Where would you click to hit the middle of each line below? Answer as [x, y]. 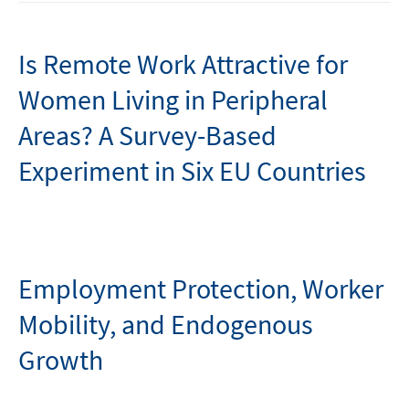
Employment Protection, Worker [201, 288]
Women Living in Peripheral [173, 100]
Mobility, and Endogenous [166, 324]
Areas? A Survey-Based [147, 135]
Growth [61, 360]
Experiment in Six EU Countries [192, 171]
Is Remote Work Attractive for [183, 64]
